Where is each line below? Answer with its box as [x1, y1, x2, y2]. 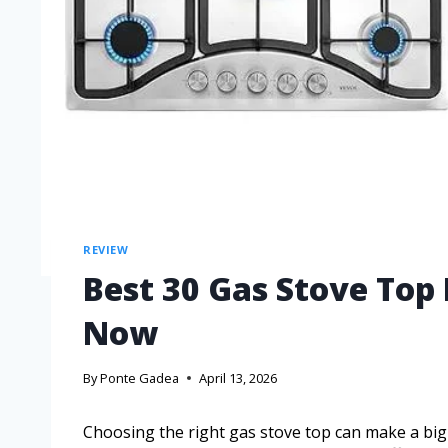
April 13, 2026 [199, 369, 278, 388]
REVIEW [83, 241, 129, 257]
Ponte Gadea [100, 369, 180, 388]
